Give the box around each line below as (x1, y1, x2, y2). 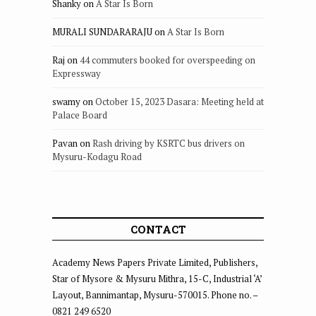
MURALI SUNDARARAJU (52, 25, 152, 38)
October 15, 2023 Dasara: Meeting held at (95, 95, 264, 108)
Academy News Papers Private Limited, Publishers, (52, 255, 257, 269)
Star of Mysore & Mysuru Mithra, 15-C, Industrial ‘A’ (52, 272, 262, 285)
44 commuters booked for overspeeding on (80, 53, 255, 66)
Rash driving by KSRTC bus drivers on (92, 136, 245, 150)
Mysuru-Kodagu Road (52, 150, 142, 163)
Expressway (52, 66, 101, 80)
